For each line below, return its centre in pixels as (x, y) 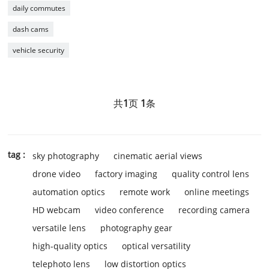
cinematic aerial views (158, 156)
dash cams (31, 29)
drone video (57, 174)
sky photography (66, 156)
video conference (130, 210)
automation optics (69, 192)
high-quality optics (70, 246)
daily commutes (39, 8)
